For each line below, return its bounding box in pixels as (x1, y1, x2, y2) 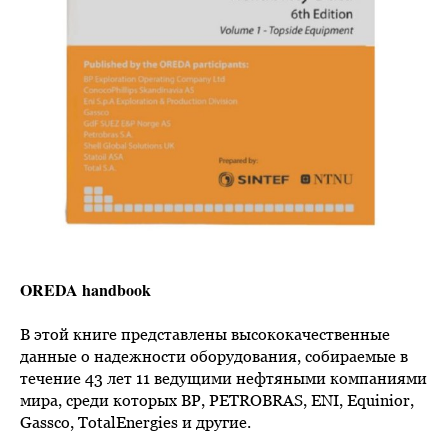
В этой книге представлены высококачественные (20, 325, 390, 344)
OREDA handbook (20, 278, 151, 302)
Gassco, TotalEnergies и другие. (20, 413, 251, 432)
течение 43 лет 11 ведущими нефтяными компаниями (20, 369, 427, 388)
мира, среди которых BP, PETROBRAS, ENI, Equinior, (20, 391, 414, 410)
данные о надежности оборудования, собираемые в (20, 347, 408, 366)
